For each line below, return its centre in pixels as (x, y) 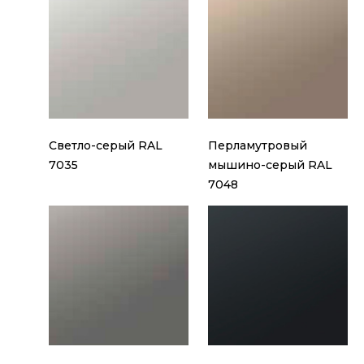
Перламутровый (258, 146)
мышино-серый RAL (270, 165)
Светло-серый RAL (106, 146)
